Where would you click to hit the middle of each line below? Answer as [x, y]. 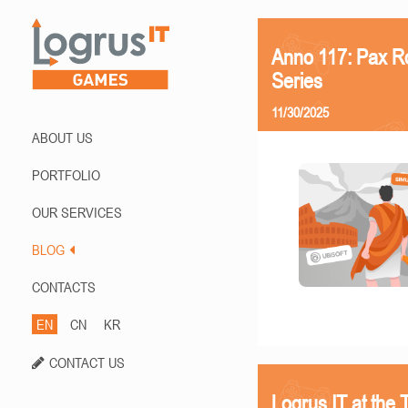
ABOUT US [62, 138]
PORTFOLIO [66, 175]
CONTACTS [64, 287]
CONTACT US [87, 362]
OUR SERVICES [77, 212]
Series [297, 81]
